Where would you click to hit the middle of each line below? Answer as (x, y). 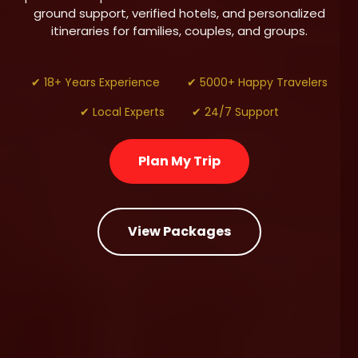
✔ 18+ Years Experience (95, 82)
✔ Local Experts (122, 112)
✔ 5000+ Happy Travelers (257, 82)
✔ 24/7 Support (235, 112)
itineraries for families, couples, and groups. (179, 31)
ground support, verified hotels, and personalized (179, 13)
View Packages (179, 231)
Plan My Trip (179, 161)
